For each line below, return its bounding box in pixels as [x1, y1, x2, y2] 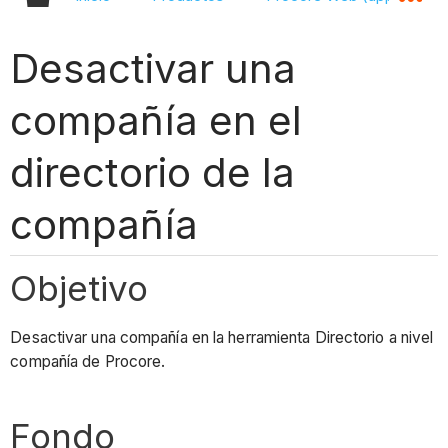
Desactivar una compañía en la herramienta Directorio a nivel [10, 328, 434, 348]
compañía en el [10, 95, 302, 145]
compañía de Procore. [10, 352, 170, 372]
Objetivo [10, 266, 149, 309]
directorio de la [10, 147, 295, 197]
